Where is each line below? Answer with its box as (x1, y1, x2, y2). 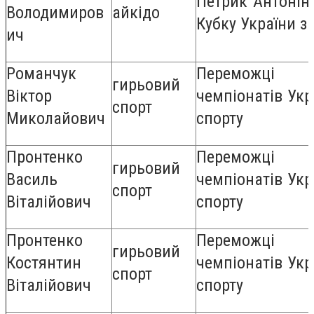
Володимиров (6, 3, 104, 23)
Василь (6, 170, 57, 190)
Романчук (6, 64, 76, 84)
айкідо (112, 3, 160, 23)
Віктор (6, 86, 52, 107)
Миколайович (6, 109, 105, 129)
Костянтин (6, 253, 81, 273)
